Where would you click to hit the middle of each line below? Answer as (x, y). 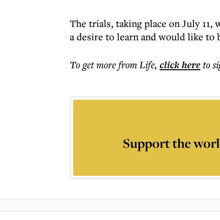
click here (180, 65)
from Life (137, 65)
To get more (94, 65)
